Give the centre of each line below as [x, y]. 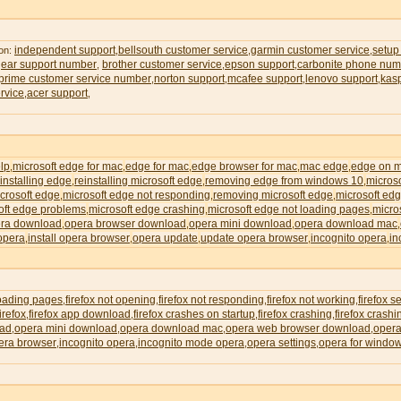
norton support [189, 79]
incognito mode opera [191, 343]
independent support [65, 50]
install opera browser [79, 238]
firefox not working [311, 300]
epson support [260, 64]
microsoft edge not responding [137, 195]
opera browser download [125, 224]
